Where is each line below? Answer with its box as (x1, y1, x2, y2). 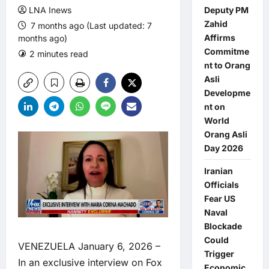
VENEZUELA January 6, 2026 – (18, 240, 160, 253)
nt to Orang (204, 60, 250, 70)
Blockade (204, 221, 242, 231)
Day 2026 (204, 143, 243, 153)
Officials (204, 180, 239, 190)
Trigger (204, 249, 234, 259)
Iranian (204, 166, 233, 176)
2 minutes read (29, 49, 88, 59)
